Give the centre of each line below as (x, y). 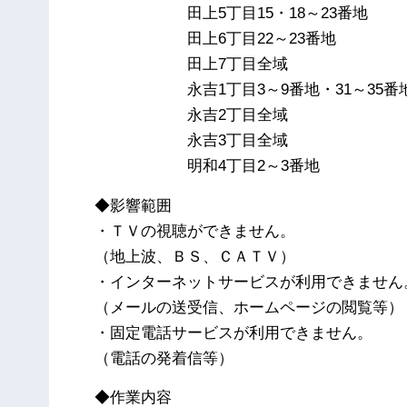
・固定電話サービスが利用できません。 (234, 333)
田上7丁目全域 (192, 65)
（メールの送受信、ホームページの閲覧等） (249, 307)
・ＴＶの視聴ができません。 (195, 231)
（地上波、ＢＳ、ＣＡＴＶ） (195, 256)
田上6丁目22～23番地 (216, 39)
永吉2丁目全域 (192, 115)
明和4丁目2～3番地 (208, 166)
